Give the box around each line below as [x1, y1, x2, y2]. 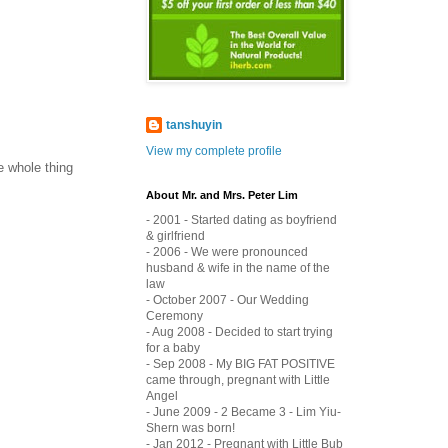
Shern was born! [146, 420, 235, 435]
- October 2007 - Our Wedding [146, 292, 309, 307]
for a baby [146, 340, 200, 355]
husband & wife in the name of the [146, 260, 330, 275]
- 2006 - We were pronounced [146, 244, 308, 259]
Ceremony [146, 308, 203, 323]
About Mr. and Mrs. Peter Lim [146, 188, 298, 201]
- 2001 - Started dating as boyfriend [146, 212, 337, 227]
